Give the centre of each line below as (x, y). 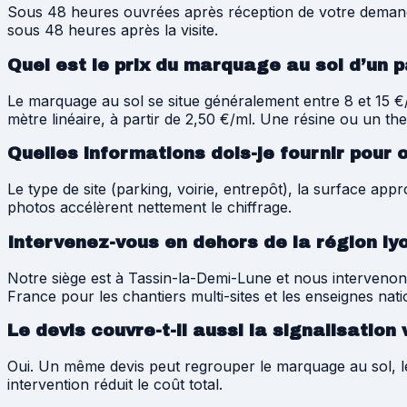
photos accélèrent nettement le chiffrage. (149, 208)
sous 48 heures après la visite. (113, 30)
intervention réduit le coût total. (115, 384)
